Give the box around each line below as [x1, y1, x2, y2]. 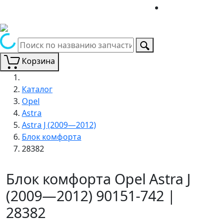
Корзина [22, 55, 55, 66]
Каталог [22, 83, 53, 95]
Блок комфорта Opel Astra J [6, 168, 191, 188]
